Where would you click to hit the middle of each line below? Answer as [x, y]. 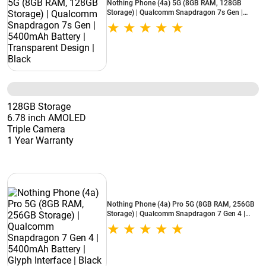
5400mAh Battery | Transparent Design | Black [181, 22]
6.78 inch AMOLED [47, 118]
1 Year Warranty [40, 140]
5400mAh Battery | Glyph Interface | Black [173, 223]
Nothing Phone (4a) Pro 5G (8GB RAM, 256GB [181, 204]
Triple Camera [36, 129]
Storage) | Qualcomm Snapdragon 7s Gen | [175, 12]
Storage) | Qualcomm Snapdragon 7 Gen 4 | [176, 214]
